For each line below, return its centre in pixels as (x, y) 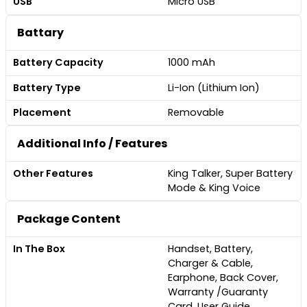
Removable (196, 113)
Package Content (69, 219)
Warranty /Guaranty (218, 292)
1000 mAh (191, 63)
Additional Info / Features (92, 144)
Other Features (53, 174)
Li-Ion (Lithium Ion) (213, 87)
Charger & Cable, (210, 263)
